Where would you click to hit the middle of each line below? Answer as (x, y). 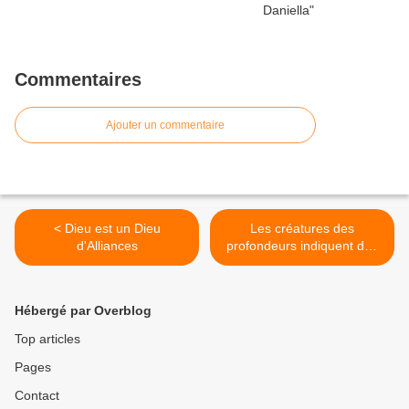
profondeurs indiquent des (302, 246)
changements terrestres (302, 263)
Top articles (47, 339)
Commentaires (78, 80)
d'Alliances (107, 246)
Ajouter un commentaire (165, 126)
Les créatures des (302, 229)
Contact (37, 396)
